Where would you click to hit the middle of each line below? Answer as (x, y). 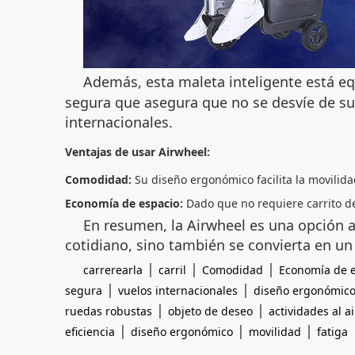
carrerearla (113, 270)
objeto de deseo (210, 311)
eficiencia (90, 332)
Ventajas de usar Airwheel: (137, 152)
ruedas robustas (109, 311)
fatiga (332, 332)
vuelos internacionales (178, 290)
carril (172, 270)
